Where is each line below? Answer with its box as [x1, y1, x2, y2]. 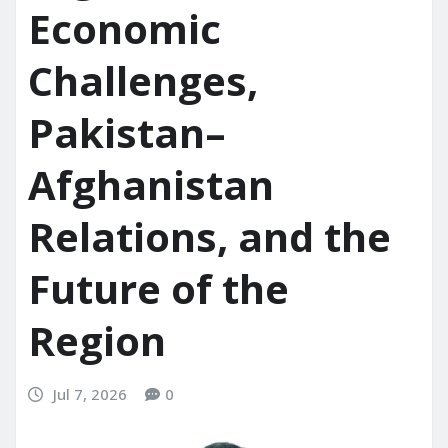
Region [28, 313, 166, 369]
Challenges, [28, 53, 258, 109]
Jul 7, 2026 [52, 384, 127, 405]
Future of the [28, 261, 289, 317]
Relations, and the [28, 209, 391, 265]
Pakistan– [28, 105, 226, 161]
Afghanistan [28, 157, 274, 213]
